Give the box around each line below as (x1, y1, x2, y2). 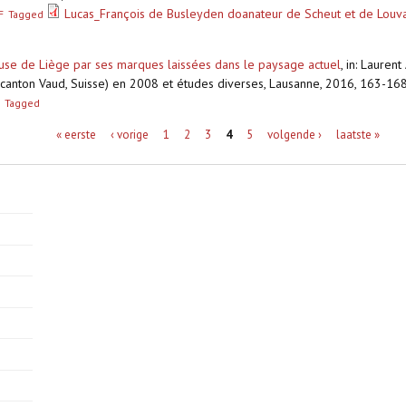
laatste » (335, 126, 380, 142)
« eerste (55, 126, 96, 142)
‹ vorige (110, 126, 149, 142)
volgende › (266, 126, 322, 142)
